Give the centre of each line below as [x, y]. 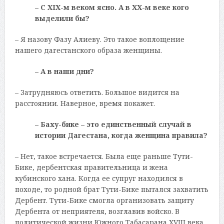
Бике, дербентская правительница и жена [91, 167]
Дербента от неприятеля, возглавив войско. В [97, 211]
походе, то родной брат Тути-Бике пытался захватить [111, 189]
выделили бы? [62, 18]
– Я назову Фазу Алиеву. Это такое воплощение [99, 39]
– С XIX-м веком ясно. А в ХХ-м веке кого [112, 7]
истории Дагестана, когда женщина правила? [121, 135]
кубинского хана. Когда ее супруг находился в [99, 178]
